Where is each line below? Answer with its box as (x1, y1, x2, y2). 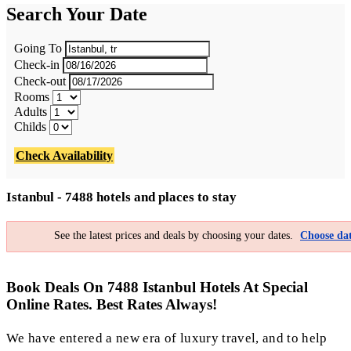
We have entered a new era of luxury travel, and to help (6, 331, 327, 346)
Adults (14, 104, 47, 118)
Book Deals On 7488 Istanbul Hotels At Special (6, 278, 308, 295)
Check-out (14, 74, 66, 88)
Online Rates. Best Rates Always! (6, 295, 217, 313)
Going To (14, 41, 62, 55)
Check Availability (16, 148, 113, 162)
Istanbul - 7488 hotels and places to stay (6, 189, 237, 204)
